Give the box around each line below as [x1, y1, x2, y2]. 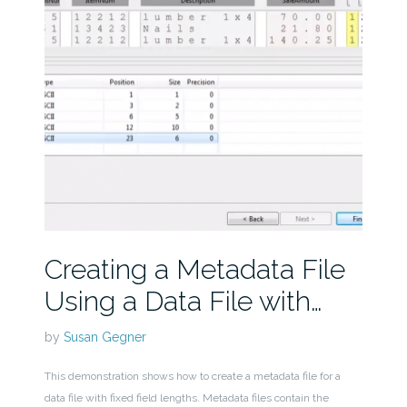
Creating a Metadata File [44, 253, 345, 286]
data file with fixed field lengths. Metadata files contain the [44, 392, 329, 405]
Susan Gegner [63, 330, 146, 345]
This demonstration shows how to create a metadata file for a [44, 370, 341, 383]
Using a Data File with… [44, 285, 322, 318]
